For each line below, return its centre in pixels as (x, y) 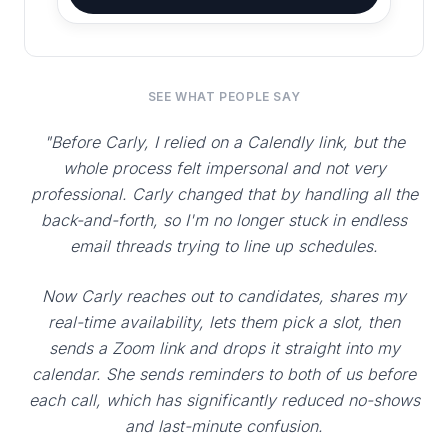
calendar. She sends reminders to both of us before (224, 374)
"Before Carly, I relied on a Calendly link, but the (224, 142)
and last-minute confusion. (224, 426)
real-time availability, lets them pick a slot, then (224, 322)
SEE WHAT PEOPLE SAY (224, 97)
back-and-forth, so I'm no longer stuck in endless (224, 220)
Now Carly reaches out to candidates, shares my (224, 296)
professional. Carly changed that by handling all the (224, 194)
